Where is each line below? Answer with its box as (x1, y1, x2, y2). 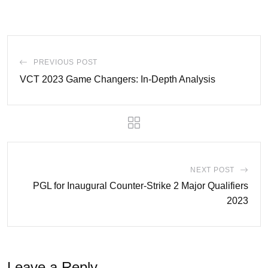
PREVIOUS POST (33, 57, 98, 66)
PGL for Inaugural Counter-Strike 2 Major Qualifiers (33, 180, 248, 191)
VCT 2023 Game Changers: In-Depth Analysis (20, 74, 215, 84)
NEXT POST (190, 165, 235, 174)
